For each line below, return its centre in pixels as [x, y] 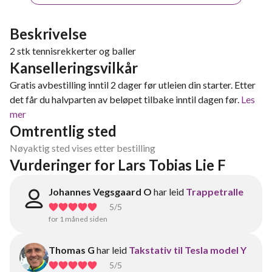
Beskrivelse [48, 34]
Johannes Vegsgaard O [100, 192]
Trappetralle [215, 192]
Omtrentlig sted [63, 131]
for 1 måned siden [78, 219]
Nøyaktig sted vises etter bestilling [83, 148]
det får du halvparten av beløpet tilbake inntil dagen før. [124, 99]
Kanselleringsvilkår [74, 68]
